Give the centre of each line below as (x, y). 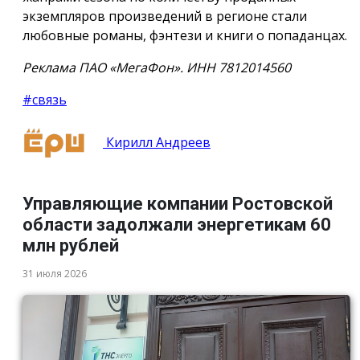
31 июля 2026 (55, 273)
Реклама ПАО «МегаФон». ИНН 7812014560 (157, 68)
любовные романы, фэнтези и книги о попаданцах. (185, 36)
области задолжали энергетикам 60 (177, 224)
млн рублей (71, 245)
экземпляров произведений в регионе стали (165, 16)
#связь (45, 100)
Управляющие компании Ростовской (178, 203)
